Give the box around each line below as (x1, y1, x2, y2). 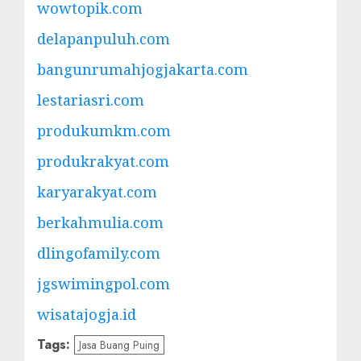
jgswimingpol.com (37, 273, 170, 293)
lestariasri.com (37, 89, 144, 110)
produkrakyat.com (37, 151, 169, 171)
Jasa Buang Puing (79, 336, 160, 353)
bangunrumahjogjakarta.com (37, 59, 248, 79)
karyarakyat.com (37, 181, 157, 201)
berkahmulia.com (37, 212, 164, 232)
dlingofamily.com (37, 243, 160, 263)
